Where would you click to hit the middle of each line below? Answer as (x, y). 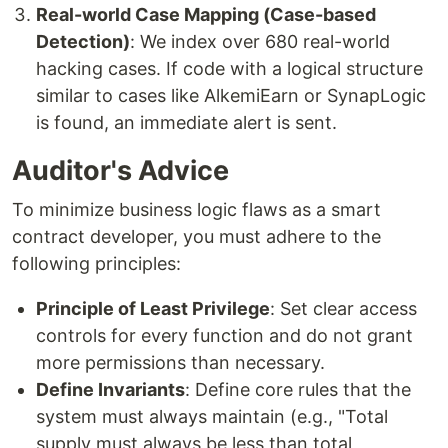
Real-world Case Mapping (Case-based (206, 14)
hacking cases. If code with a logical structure (229, 68)
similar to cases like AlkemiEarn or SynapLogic (231, 95)
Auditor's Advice (120, 170)
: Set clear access (343, 308)
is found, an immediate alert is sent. (186, 122)
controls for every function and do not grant (224, 335)
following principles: (96, 263)
